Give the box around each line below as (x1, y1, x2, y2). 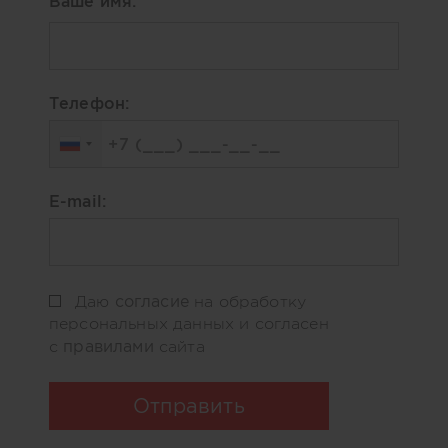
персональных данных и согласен (49, 314, 329, 332)
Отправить (133, 394, 245, 417)
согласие (114, 291, 189, 310)
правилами (63, 336, 154, 355)
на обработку (188, 292, 307, 310)
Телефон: (49, 93, 130, 112)
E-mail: (49, 191, 107, 210)
